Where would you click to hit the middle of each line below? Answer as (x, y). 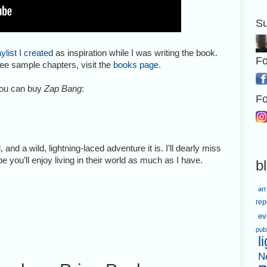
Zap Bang (63, 88)
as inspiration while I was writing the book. (135, 52)
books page (136, 64)
